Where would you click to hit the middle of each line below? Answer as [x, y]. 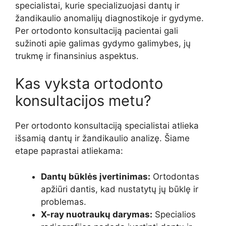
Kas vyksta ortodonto [89, 84]
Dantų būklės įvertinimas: [96, 176]
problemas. [64, 202]
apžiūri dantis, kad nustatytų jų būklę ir [120, 189]
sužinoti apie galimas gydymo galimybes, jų [103, 43]
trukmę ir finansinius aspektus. [77, 56]
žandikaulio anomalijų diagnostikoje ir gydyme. [109, 18]
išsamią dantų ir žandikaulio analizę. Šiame [102, 138]
